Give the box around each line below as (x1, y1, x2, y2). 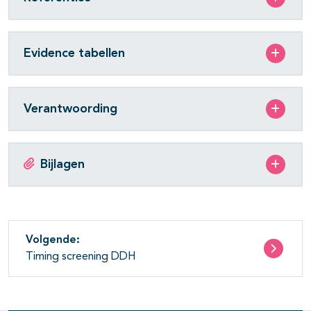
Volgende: (26, 235, 80, 246)
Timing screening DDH (26, 251, 135, 263)
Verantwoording (24, 102, 117, 115)
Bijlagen (40, 158, 85, 171)
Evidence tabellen (24, 47, 125, 60)
